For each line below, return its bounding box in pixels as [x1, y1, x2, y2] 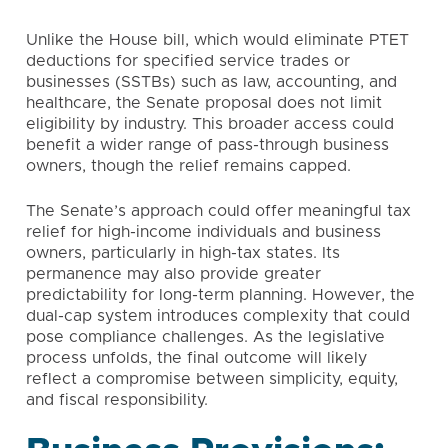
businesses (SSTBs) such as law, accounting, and [26, 74, 397, 90]
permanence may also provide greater [26, 266, 321, 282]
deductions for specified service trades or [26, 53, 350, 69]
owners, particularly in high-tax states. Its [26, 245, 340, 261]
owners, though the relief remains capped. [26, 158, 351, 174]
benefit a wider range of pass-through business [26, 137, 389, 153]
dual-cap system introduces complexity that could [26, 308, 410, 324]
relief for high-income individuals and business [26, 224, 381, 240]
